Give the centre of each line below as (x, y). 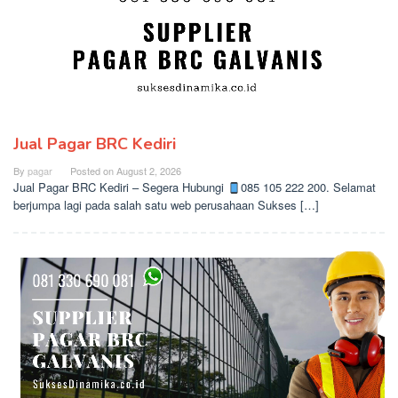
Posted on (93, 171)
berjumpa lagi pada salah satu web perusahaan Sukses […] (166, 205)
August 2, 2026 (149, 171)
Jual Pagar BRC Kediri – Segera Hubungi (120, 187)
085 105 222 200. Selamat (308, 187)
